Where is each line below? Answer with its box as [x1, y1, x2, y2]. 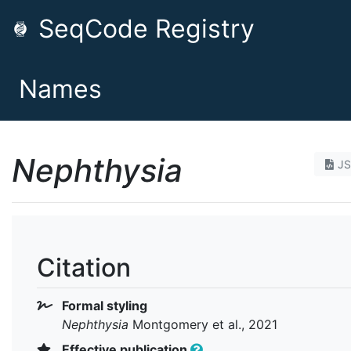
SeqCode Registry [31, 13, 255, 44]
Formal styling [59, 297, 147, 313]
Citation [37, 252, 131, 283]
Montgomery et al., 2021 [128, 316, 277, 332]
